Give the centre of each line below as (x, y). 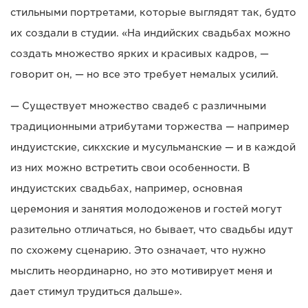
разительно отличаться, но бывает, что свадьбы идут (152, 230)
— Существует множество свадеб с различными (138, 106)
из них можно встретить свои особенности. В (130, 168)
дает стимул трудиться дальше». (96, 292)
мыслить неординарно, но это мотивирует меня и (141, 271)
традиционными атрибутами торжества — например (150, 127)
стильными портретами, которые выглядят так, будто (153, 13)
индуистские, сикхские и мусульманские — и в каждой (153, 147)
